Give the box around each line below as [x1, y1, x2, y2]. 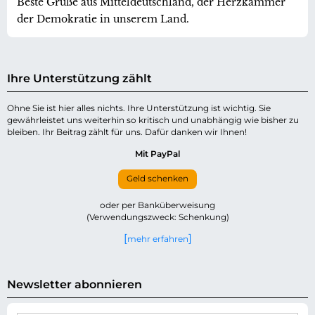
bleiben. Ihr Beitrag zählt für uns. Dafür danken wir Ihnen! [7, 126, 247, 137]
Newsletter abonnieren [7, 277, 142, 291]
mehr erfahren [127, 233, 188, 244]
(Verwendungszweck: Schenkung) [86, 211, 229, 222]
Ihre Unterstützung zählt [7, 71, 152, 85]
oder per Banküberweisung [100, 199, 215, 210]
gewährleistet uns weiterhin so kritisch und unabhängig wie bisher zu [7, 114, 299, 125]
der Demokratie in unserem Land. [17, 12, 189, 25]
